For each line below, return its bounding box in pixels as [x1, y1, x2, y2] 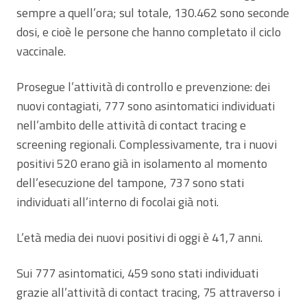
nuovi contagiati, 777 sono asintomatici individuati [16, 96, 275, 115]
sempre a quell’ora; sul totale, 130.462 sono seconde [16, 3, 289, 22]
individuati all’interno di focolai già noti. [16, 192, 219, 211]
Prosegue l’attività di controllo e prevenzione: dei [16, 77, 270, 96]
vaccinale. [16, 41, 66, 60]
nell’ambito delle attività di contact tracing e [16, 115, 246, 134]
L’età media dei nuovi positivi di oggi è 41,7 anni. [16, 228, 262, 247]
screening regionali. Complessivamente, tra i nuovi [16, 134, 277, 153]
